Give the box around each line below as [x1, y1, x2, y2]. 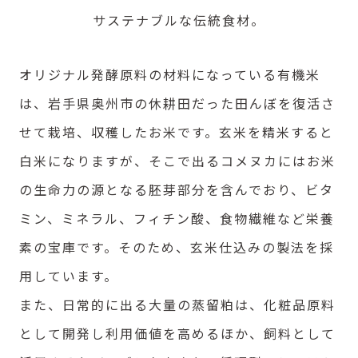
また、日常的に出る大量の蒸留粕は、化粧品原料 [19, 294, 336, 314]
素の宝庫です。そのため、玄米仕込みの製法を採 [19, 237, 334, 257]
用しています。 [19, 265, 118, 285]
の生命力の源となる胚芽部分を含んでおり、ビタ [19, 179, 334, 199]
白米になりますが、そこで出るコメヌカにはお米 [19, 150, 336, 170]
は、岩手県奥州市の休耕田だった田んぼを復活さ [19, 93, 336, 113]
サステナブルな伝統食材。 [93, 10, 265, 30]
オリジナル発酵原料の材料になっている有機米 [19, 64, 320, 84]
